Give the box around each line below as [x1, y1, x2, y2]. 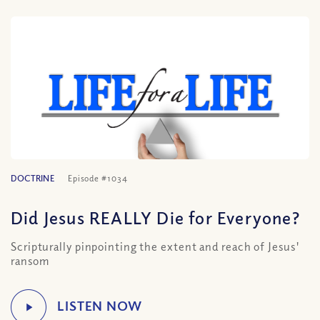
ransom [11, 254, 49, 268]
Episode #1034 [67, 173, 128, 184]
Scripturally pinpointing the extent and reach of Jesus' [11, 239, 300, 254]
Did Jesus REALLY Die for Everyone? [11, 206, 300, 228]
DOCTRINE [11, 173, 54, 184]
